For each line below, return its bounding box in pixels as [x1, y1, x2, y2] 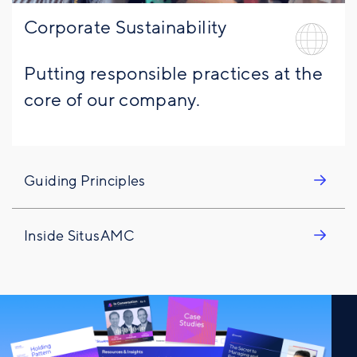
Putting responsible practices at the [24, 61, 323, 86]
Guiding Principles [24, 171, 146, 190]
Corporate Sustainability [24, 15, 227, 40]
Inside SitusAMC [24, 226, 135, 245]
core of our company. [24, 88, 201, 112]
